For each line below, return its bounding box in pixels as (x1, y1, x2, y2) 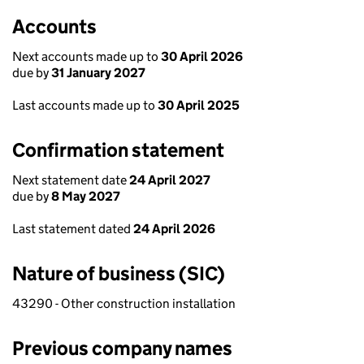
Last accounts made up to (12, 97, 158, 113)
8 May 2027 (51, 188, 120, 204)
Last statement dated (12, 221, 133, 236)
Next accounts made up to (12, 49, 161, 64)
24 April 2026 (133, 221, 215, 236)
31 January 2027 (51, 65, 145, 80)
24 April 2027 (129, 172, 210, 188)
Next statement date (12, 172, 129, 188)
